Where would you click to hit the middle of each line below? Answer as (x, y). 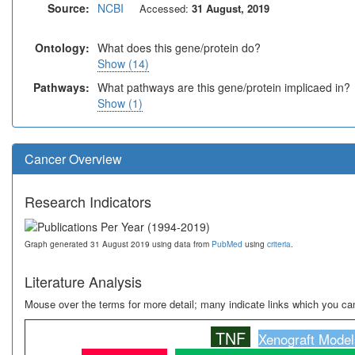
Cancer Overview (73, 159)
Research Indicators (88, 201)
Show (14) (123, 63)
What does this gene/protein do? (179, 48)
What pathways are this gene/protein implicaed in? (224, 87)
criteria (279, 244)
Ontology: (62, 48)
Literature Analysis (83, 282)
